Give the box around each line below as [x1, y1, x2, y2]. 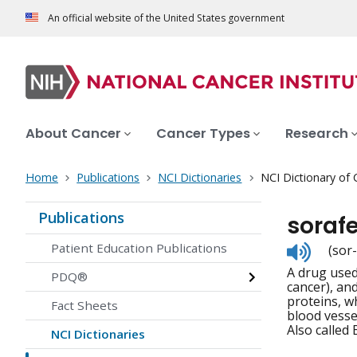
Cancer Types [156, 124, 250, 143]
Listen [310, 239, 346, 257]
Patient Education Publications [51, 240, 227, 257]
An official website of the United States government [48, 11, 284, 25]
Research [285, 124, 348, 143]
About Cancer [25, 124, 121, 143]
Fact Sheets [51, 297, 118, 314]
